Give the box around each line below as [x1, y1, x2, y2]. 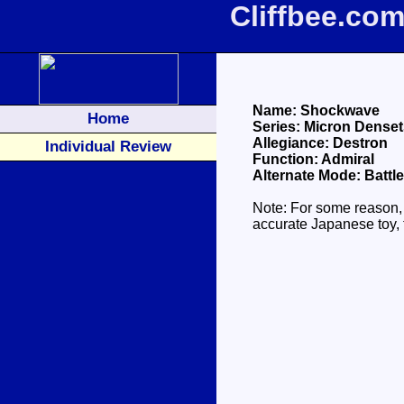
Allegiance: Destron [252, 135, 388, 151]
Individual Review [45, 137, 171, 155]
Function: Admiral [252, 151, 374, 167]
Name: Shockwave [252, 103, 380, 118]
